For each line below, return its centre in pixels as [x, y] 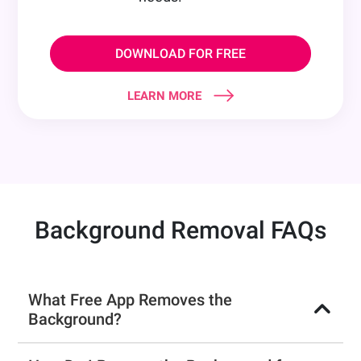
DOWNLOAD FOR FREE [180, 54]
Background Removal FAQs [180, 230]
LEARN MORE [164, 96]
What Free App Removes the [131, 300]
